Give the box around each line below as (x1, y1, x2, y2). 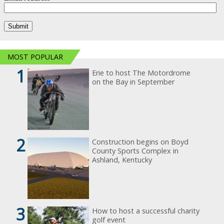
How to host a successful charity (92, 206, 200, 216)
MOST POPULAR (7, 51, 63, 61)
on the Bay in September (92, 76, 175, 86)
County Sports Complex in (92, 145, 179, 155)
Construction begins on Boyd (92, 136, 189, 146)
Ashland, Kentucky (92, 154, 152, 164)
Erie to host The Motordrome (92, 67, 191, 77)
